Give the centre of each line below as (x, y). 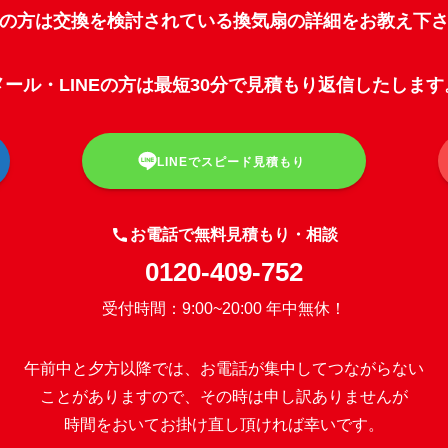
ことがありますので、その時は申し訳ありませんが (224, 396)
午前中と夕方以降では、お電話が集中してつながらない (224, 368)
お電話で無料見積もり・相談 (233, 234)
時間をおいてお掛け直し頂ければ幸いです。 (224, 424)
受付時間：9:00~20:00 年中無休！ (224, 308)
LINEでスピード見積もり (231, 161)
